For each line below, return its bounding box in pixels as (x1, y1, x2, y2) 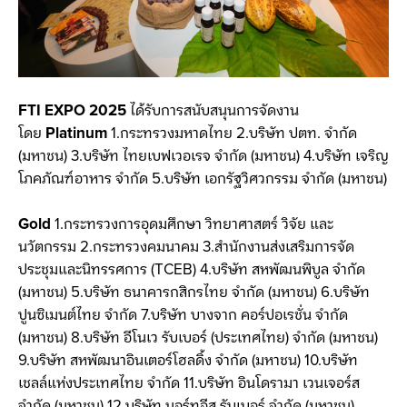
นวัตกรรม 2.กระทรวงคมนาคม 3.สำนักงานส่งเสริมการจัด (18, 235, 354, 260)
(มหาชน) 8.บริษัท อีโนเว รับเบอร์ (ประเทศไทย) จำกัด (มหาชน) (18, 326, 378, 351)
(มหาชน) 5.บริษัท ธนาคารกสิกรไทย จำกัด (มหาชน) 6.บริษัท (18, 281, 370, 305)
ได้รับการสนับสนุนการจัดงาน (126, 98, 299, 123)
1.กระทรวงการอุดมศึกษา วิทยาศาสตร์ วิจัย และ (51, 213, 333, 237)
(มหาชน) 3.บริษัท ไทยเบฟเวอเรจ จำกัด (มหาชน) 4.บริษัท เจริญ (18, 144, 389, 168)
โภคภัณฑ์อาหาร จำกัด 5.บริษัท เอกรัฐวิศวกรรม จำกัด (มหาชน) (18, 166, 387, 191)
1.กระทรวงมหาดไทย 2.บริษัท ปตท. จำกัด (107, 121, 357, 145)
